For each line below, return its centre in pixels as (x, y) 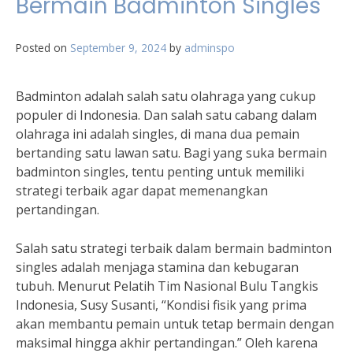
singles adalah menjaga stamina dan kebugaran (157, 267)
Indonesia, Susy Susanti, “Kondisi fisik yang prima (161, 305)
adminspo (210, 48)
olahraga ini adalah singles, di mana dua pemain (158, 134)
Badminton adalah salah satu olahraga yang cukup (166, 96)
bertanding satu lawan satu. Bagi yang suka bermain (171, 153)
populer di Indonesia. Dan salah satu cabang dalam (166, 115)
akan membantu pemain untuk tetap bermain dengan (175, 324)
